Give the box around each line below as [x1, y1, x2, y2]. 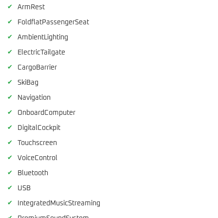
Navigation [18, 94, 51, 102]
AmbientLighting [18, 34, 68, 41]
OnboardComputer [18, 109, 75, 117]
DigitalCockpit [18, 125, 60, 132]
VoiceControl [18, 155, 57, 162]
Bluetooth [18, 170, 48, 177]
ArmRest [18, 4, 45, 11]
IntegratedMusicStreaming [18, 200, 100, 207]
